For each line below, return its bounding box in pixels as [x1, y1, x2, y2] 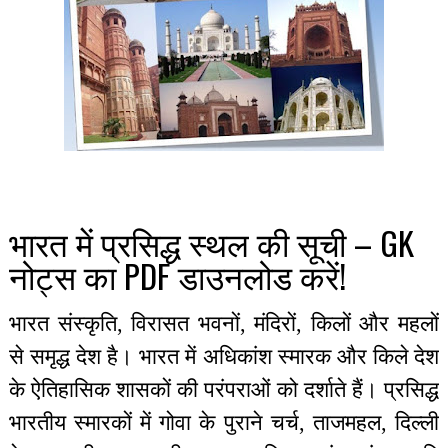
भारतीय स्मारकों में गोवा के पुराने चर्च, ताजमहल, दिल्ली [8, 410, 440, 435]
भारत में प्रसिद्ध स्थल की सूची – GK [8, 218, 414, 267]
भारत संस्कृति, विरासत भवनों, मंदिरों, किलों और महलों [8, 311, 440, 336]
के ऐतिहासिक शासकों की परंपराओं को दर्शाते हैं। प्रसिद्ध [8, 377, 440, 402]
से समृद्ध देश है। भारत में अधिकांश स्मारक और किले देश [8, 344, 440, 369]
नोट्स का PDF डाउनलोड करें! [8, 251, 346, 300]
